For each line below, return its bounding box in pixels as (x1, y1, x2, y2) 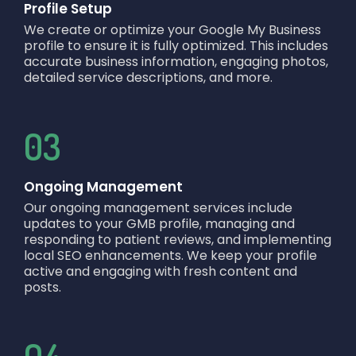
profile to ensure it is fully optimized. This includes (24, 36, 328, 55)
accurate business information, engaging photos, (24, 52, 328, 71)
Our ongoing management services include (24, 199, 292, 218)
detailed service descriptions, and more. (24, 68, 273, 87)
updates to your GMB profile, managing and (24, 215, 295, 234)
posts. (24, 278, 61, 297)
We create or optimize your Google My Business (24, 20, 321, 39)
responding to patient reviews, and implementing (24, 230, 331, 250)
